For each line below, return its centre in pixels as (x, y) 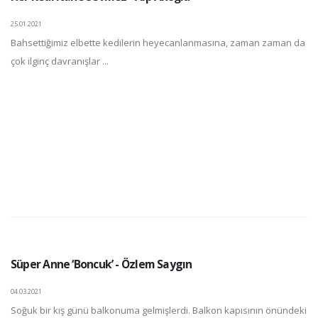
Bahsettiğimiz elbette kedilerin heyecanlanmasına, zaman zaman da (158, 43)
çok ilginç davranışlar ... (60, 61)
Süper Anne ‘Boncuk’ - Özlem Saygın (102, 264)
